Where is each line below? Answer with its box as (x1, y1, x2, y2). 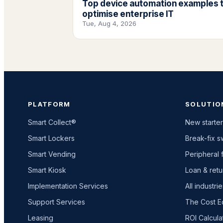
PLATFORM (28, 100, 71, 108)
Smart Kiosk (28, 165, 66, 174)
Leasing (28, 213, 53, 222)
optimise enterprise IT (82, 9, 174, 19)
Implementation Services (28, 181, 108, 190)
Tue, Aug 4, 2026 (82, 19, 136, 27)
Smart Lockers (28, 133, 75, 142)
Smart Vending (28, 149, 76, 158)
